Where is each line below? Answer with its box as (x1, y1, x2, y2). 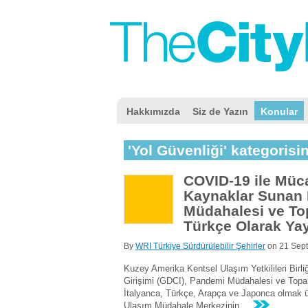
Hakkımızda (126, 106, 180, 117)
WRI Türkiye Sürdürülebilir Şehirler (135, 241, 265, 251)
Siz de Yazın (192, 106, 248, 117)
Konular (261, 106, 298, 117)
